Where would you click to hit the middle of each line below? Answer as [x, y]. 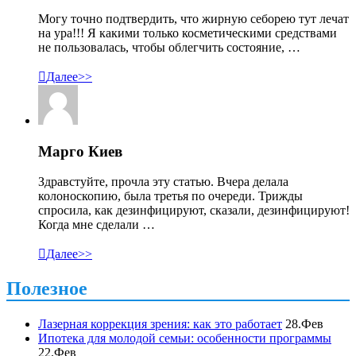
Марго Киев [80, 151]
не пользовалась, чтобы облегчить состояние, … [169, 47]
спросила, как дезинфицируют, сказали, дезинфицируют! [194, 211]
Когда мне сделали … [97, 225]
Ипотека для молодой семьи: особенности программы [185, 339]
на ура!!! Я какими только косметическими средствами [188, 33]
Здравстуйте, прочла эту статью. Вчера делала [163, 182]
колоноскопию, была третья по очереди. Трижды [170, 196]
